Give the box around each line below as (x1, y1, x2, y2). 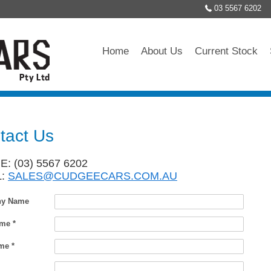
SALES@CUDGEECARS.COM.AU (8, 169, 177, 182)
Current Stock (195, 45, 258, 57)
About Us (141, 45, 183, 57)
